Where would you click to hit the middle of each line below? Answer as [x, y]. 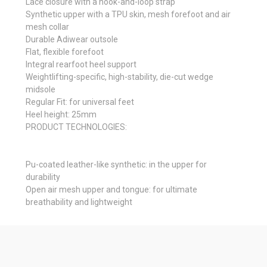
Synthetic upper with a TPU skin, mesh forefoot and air [128, 14]
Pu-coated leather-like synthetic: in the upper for [116, 164]
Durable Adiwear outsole [72, 39]
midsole [41, 89]
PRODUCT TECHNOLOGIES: [76, 127]
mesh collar [47, 27]
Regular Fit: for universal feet [80, 102]
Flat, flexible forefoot [65, 52]
